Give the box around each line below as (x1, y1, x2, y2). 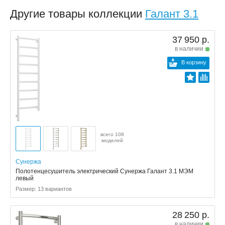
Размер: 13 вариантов (16, 186, 72, 192)
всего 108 (100, 132, 124, 137)
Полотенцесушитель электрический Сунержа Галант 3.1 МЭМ (16, 168, 193, 175)
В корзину (181, 59, 206, 65)
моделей (101, 138, 123, 143)
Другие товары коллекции (10, 8, 145, 20)
